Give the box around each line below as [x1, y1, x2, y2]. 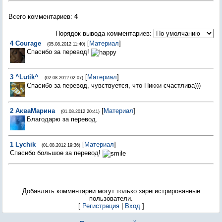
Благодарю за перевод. [27, 115, 98, 123]
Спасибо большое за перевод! [10, 149, 103, 157]
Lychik [15, 141, 36, 148]
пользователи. [89, 195, 133, 202]
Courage [15, 40, 41, 47]
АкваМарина [15, 107, 55, 114]
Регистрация [82, 202, 119, 210]
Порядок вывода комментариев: [55, 30, 152, 37]
